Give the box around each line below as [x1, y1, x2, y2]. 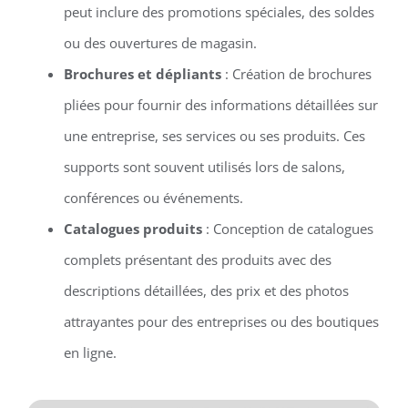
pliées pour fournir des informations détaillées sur [63, 96, 378, 115]
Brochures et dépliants [63, 65, 221, 84]
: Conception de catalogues [201, 219, 373, 239]
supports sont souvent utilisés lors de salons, [63, 158, 345, 177]
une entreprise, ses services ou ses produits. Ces [63, 127, 365, 146]
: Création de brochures [220, 65, 372, 84]
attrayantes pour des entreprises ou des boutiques [63, 312, 379, 331]
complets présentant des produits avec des [63, 250, 331, 270]
